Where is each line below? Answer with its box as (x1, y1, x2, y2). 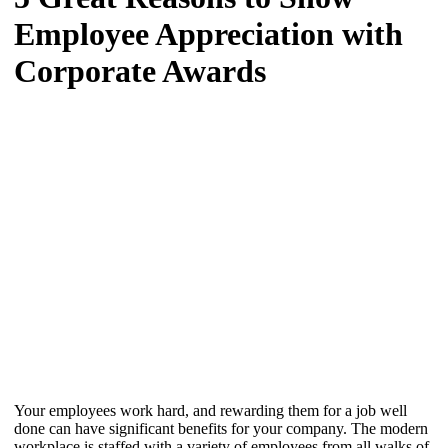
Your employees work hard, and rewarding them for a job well (14, 401, 407, 419)
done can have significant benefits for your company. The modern (14, 419, 428, 437)
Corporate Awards (14, 53, 266, 89)
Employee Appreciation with (14, 16, 403, 52)
